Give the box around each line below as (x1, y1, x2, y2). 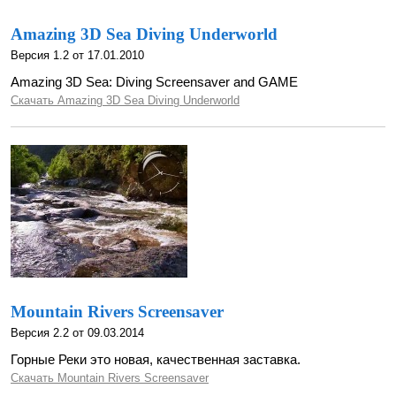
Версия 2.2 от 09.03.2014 (11, 326, 144, 339)
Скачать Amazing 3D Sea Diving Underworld (11, 94, 240, 107)
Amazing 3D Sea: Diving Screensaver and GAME (11, 74, 298, 89)
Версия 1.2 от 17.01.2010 (11, 49, 144, 62)
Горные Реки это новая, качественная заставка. (11, 352, 301, 367)
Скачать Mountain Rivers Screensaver (11, 371, 209, 385)
